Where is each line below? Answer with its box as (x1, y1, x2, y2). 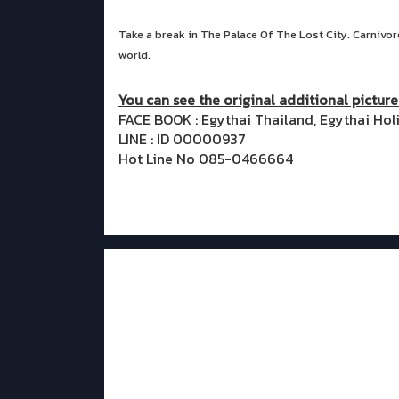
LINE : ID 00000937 (118, 128, 246, 151)
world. (118, 45, 151, 63)
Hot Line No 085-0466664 (118, 148, 293, 170)
